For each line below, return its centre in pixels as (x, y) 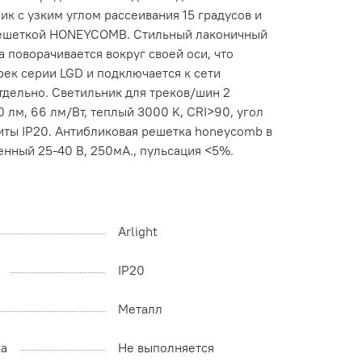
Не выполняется (166, 348)
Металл (140, 309)
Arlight (138, 232)
